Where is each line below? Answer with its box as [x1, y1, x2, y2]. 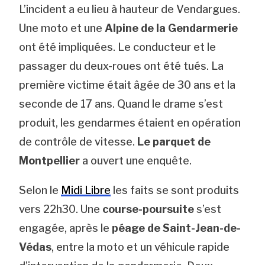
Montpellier [19, 154, 80, 167]
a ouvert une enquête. [80, 154, 192, 167]
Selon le [19, 183, 62, 196]
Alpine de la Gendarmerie [105, 21, 238, 34]
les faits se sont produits [111, 183, 240, 196]
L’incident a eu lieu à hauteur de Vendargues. [19, 2, 241, 15]
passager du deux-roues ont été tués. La [19, 59, 224, 72]
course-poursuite [102, 202, 195, 215]
